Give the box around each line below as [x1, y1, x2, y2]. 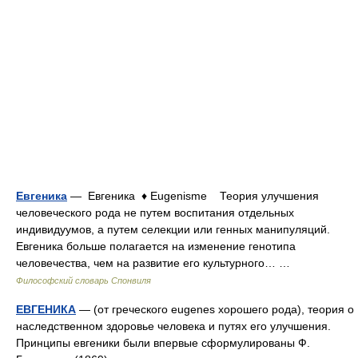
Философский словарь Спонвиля [16, 276, 151, 285]
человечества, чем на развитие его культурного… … [16, 257, 296, 269]
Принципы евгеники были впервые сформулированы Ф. [16, 336, 310, 349]
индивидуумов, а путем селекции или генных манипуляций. [16, 223, 330, 236]
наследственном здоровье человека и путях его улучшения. [16, 320, 331, 332]
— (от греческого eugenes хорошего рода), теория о [76, 303, 354, 316]
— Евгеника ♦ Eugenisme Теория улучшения [67, 189, 319, 202]
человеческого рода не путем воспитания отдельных [16, 206, 294, 219]
